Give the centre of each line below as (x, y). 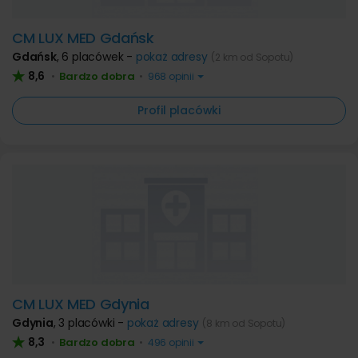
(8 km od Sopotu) (244, 323)
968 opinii (171, 76)
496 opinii (171, 342)
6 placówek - (99, 57)
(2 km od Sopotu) (253, 57)
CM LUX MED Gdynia (81, 304)
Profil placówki (179, 110)
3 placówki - (93, 323)
